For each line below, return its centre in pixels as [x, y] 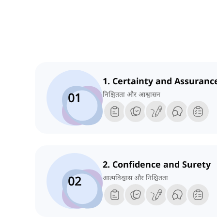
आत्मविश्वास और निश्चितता [135, 178]
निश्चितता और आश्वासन [132, 94]
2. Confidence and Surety [157, 164]
